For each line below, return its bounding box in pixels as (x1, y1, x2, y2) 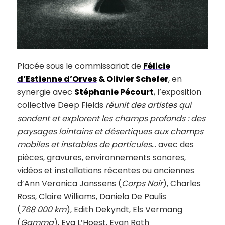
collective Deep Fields (17, 99, 105, 111)
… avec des (151, 139, 194, 151)
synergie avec (17, 86, 74, 98)
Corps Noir (121, 178, 163, 190)
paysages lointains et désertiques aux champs (17, 126, 203, 138)
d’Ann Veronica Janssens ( (17, 178, 122, 190)
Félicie (143, 60, 170, 72)
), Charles (162, 178, 201, 190)
